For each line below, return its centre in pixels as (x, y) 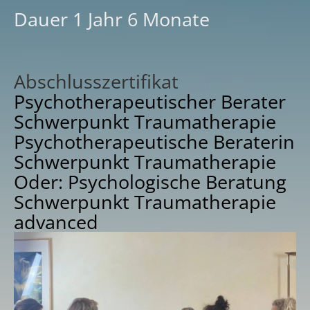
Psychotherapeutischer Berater (150, 101)
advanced (56, 221)
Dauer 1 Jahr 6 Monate (112, 19)
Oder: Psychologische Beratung (150, 181)
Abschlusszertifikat (96, 81)
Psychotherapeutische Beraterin (154, 141)
